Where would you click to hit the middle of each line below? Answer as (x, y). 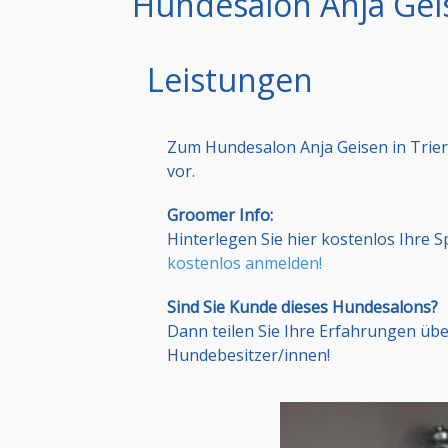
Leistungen (230, 80)
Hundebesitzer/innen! (248, 355)
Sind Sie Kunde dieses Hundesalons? (302, 307)
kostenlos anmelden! (244, 263)
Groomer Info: (220, 215)
